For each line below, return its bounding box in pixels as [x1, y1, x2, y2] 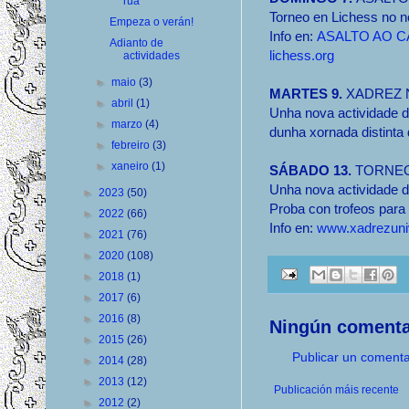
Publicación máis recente [274, 383, 399, 396]
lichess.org [269, 47, 334, 64]
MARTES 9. [269, 86, 346, 102]
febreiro [111, 139, 153, 152]
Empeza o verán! [109, 16, 194, 28]
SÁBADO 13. [269, 163, 355, 179]
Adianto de [109, 37, 163, 49]
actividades [122, 49, 180, 62]
